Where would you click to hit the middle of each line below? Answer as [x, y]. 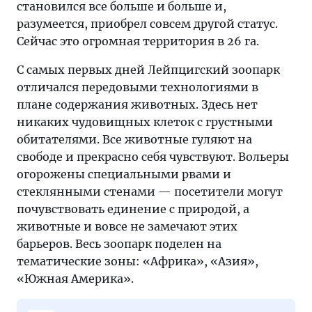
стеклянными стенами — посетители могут [150, 192]
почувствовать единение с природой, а [133, 209]
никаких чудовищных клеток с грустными [145, 122]
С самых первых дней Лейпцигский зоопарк [148, 70]
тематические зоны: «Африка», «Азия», [138, 262]
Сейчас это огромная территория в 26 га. [138, 41]
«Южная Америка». [75, 279]
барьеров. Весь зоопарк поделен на [119, 244]
